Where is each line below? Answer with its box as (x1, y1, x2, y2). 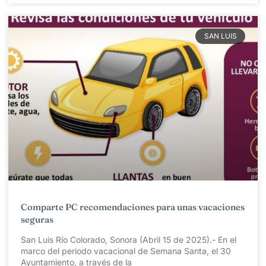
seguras (21, 214, 53, 226)
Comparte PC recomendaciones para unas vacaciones (21, 201, 245, 213)
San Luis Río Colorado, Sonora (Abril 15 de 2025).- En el (21, 235, 236, 245)
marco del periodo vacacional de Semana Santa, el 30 (21, 246, 231, 256)
